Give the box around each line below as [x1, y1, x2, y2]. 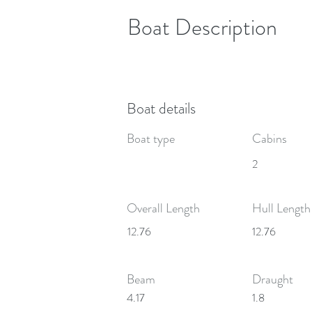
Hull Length [252, 199, 311, 217]
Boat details [127, 97, 196, 119]
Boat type [127, 130, 175, 148]
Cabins [252, 130, 287, 148]
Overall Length [127, 199, 200, 217]
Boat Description [127, 11, 277, 43]
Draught [252, 270, 293, 288]
